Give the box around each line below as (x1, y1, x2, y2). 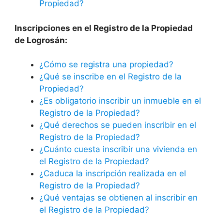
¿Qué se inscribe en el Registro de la (39, 72, 182, 82)
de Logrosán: (15, 35, 67, 45)
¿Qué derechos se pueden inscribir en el (39, 120, 196, 130)
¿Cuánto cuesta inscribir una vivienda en (39, 144, 197, 155)
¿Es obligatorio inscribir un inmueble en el (39, 96, 201, 106)
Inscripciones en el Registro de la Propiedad (15, 23, 193, 33)
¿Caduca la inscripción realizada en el (39, 169, 186, 179)
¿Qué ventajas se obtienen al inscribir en (39, 193, 198, 203)
